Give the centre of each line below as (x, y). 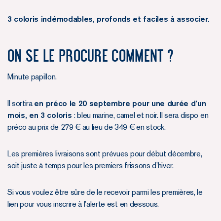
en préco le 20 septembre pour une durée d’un (120, 103)
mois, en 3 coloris (40, 115)
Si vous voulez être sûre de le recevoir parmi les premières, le (105, 192)
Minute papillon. (32, 76)
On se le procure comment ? (91, 55)
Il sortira (21, 103)
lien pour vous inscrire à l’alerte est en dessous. (83, 204)
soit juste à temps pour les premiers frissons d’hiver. (91, 165)
